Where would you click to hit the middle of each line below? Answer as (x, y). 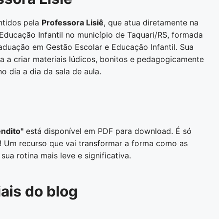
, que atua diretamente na (151, 22)
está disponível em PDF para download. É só (108, 131)
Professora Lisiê (73, 22)
